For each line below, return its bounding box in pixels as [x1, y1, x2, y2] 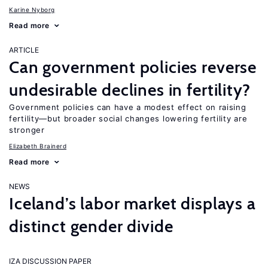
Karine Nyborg [9, 6, 55, 13]
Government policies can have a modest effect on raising [9, 102, 246, 112]
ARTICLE [9, 45, 39, 54]
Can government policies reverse [9, 57, 257, 77]
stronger [9, 125, 45, 135]
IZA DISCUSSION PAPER [9, 257, 92, 266]
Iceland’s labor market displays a [9, 193, 256, 214]
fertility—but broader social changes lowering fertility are [9, 114, 248, 123]
